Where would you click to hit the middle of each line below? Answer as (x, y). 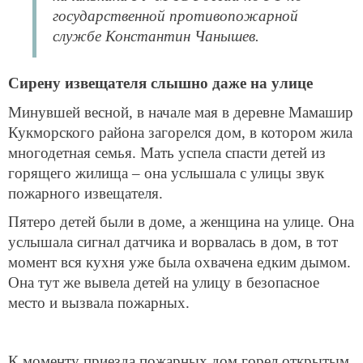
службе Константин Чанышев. (156, 36)
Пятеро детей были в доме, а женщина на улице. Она (181, 222)
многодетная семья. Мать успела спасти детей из (167, 152)
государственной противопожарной (175, 16)
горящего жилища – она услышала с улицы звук (166, 173)
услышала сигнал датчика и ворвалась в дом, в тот (173, 242)
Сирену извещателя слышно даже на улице (160, 83)
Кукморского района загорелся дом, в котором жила (180, 132)
